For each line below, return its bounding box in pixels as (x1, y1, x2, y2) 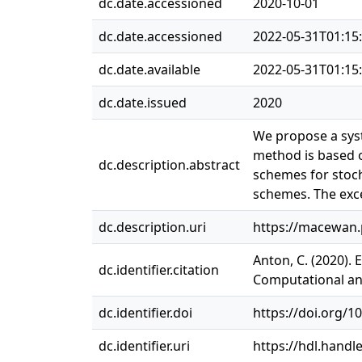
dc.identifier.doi (99, 304, 192, 322)
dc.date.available (99, 61, 200, 78)
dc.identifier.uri (99, 337, 190, 355)
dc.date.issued (99, 94, 187, 112)
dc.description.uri (99, 218, 206, 236)
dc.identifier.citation (99, 261, 219, 279)
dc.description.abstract (99, 156, 240, 174)
